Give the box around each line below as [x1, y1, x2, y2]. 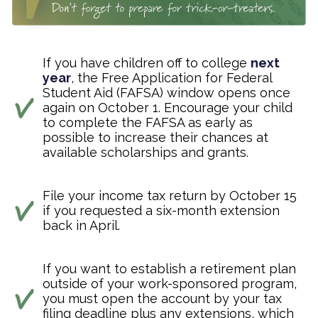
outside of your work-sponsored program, [43, 275, 297, 291]
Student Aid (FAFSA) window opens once [43, 84, 290, 100]
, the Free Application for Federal [71, 70, 273, 85]
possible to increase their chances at [43, 129, 268, 145]
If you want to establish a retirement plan [43, 261, 296, 276]
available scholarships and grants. [43, 144, 248, 160]
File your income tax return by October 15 [43, 187, 297, 203]
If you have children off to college [43, 55, 251, 70]
